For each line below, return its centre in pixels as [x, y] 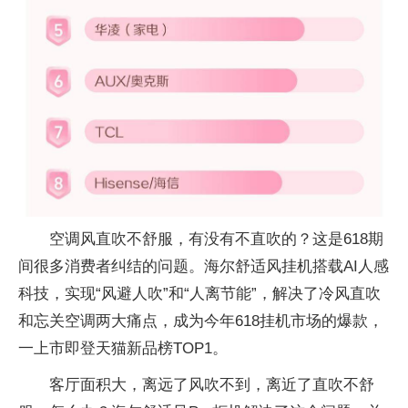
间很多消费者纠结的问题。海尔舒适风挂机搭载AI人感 [204, 266]
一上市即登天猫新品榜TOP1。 [123, 348]
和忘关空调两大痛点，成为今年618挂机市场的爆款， [201, 321]
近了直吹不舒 [328, 384]
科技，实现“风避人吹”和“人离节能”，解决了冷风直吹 [199, 293]
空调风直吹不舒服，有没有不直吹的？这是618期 [216, 239]
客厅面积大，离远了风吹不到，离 [165, 384]
